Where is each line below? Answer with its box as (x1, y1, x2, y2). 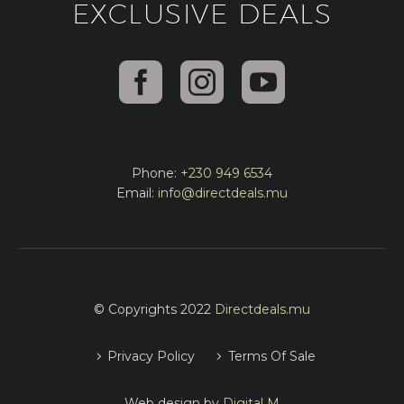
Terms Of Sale (227, 348, 316, 364)
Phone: (132, 164, 180, 181)
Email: (116, 184, 158, 201)
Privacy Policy (107, 348, 196, 364)
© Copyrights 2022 (94, 301, 215, 317)
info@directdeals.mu (158, 184, 288, 201)
